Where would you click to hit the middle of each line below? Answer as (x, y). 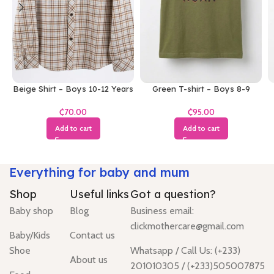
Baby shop (31, 211)
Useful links (99, 194)
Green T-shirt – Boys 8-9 (201, 89)
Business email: (162, 211)
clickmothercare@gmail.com (187, 226)
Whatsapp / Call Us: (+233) (185, 251)
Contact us (92, 235)
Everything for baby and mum (99, 172)
